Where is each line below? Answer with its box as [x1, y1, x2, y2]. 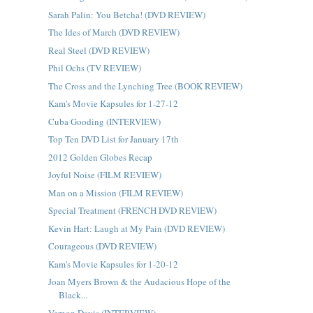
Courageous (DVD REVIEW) [48, 240, 156, 252]
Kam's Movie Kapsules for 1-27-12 [48, 97, 178, 110]
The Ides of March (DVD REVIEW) [48, 26, 180, 38]
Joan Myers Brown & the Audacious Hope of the [48, 275, 231, 288]
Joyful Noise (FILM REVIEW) [48, 168, 161, 181]
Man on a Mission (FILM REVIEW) [48, 186, 183, 199]
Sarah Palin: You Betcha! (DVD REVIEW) [48, 8, 205, 21]
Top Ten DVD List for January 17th [48, 133, 179, 145]
